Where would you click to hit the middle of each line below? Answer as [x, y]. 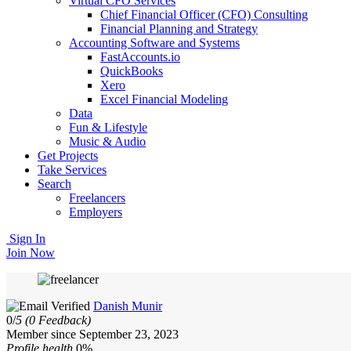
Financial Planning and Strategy [179, 29]
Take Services [72, 170]
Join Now [31, 253]
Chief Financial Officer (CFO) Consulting [204, 14]
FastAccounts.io [140, 57]
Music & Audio [107, 141]
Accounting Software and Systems [154, 43]
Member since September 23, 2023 [92, 334]
